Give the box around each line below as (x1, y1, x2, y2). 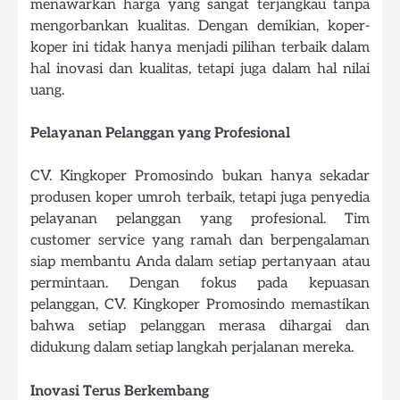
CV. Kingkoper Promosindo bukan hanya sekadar (30, 167, 370, 186)
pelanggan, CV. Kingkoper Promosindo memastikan (30, 296, 370, 314)
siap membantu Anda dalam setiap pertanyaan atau (30, 253, 370, 271)
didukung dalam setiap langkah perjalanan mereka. (30, 338, 354, 357)
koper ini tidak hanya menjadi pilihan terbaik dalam (30, 38, 370, 57)
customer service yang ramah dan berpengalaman (30, 231, 370, 250)
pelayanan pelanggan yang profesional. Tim (30, 210, 370, 229)
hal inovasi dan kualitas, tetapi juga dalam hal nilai (30, 60, 370, 79)
